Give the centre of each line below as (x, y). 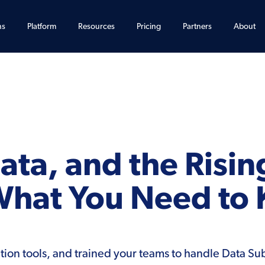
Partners (197, 27)
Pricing (149, 27)
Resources (96, 27)
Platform (42, 27)
